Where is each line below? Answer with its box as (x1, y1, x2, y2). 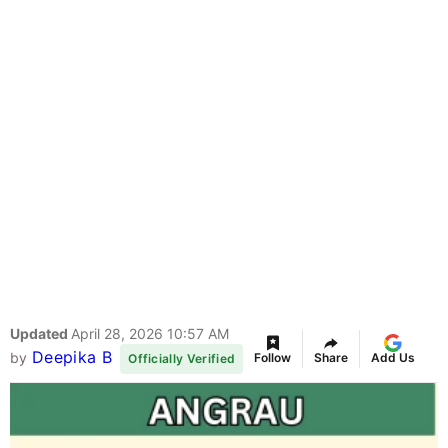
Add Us (371, 349, 416, 365)
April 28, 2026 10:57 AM (71, 325, 229, 343)
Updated (10, 325, 71, 343)
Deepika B (31, 347, 112, 368)
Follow (254, 349, 292, 365)
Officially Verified (128, 351, 236, 367)
